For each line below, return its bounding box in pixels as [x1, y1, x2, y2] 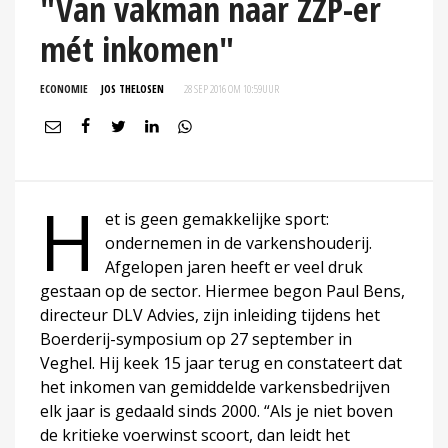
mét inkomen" [40, 25, 234, 72]
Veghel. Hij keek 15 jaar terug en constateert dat [40, 351, 402, 374]
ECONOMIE [40, 80, 88, 96]
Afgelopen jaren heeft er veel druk [105, 255, 363, 278]
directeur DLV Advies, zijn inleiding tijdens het [40, 303, 380, 326]
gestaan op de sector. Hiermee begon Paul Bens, [40, 279, 405, 302]
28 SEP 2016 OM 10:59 [184, 80, 262, 96]
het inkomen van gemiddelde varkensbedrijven [40, 375, 390, 398]
